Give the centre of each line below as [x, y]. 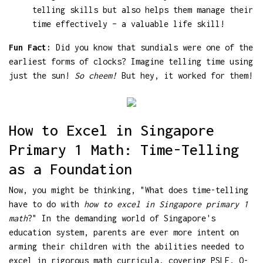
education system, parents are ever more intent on [124, 232]
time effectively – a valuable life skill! [129, 23]
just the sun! [42, 75]
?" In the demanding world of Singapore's [122, 218]
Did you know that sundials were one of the [152, 47]
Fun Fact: [30, 47]
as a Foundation [70, 168]
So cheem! [96, 75]
